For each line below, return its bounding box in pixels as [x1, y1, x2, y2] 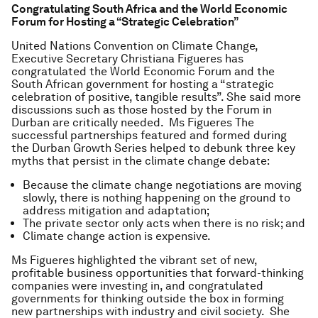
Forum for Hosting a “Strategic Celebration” [11, 15, 238, 28]
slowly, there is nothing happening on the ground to [23, 191, 290, 204]
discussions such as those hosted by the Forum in [11, 103, 272, 116]
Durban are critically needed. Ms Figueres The [11, 116, 254, 129]
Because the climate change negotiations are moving [23, 178, 302, 192]
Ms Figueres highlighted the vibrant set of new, [11, 253, 257, 267]
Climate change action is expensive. [23, 229, 211, 243]
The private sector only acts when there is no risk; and [23, 216, 305, 230]
